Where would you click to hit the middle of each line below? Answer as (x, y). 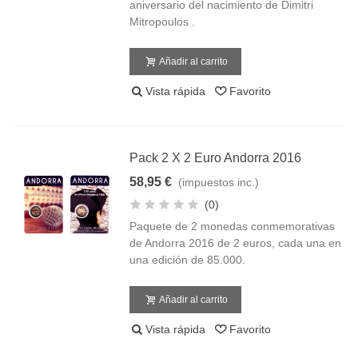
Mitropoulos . (163, 22)
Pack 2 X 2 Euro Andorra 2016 (216, 158)
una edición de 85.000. (188, 260)
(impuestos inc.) (219, 182)
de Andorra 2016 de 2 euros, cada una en (236, 243)
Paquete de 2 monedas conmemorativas (233, 226)
